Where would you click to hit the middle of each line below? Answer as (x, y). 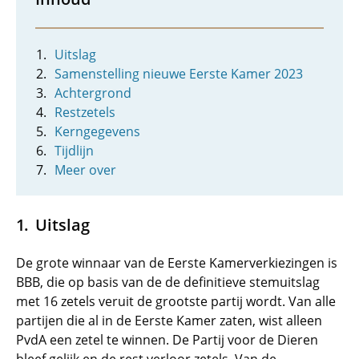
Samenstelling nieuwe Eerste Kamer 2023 (179, 74)
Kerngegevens (97, 131)
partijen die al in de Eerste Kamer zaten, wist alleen (169, 321)
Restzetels (85, 112)
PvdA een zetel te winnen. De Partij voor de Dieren (167, 340)
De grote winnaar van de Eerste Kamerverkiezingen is (177, 263)
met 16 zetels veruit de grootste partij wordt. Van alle (176, 301)
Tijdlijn (74, 151)
